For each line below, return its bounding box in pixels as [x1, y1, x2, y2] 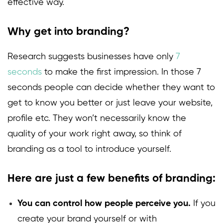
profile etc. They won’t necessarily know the [7, 114, 186, 123]
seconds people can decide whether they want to [7, 83, 215, 93]
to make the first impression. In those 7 [44, 68, 201, 77]
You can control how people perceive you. [17, 199, 191, 209]
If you [191, 199, 216, 209]
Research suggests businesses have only [7, 52, 176, 62]
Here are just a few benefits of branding [7, 173, 213, 185]
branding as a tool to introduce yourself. [7, 145, 171, 154]
